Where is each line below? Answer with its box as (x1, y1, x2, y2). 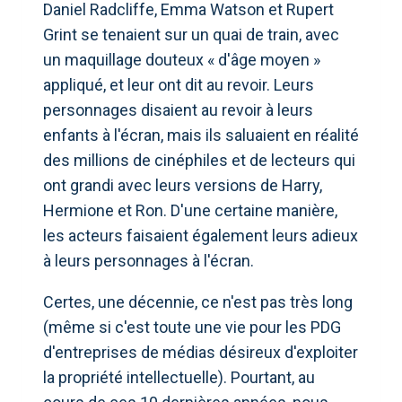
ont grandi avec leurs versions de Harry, (43, 175, 322, 195)
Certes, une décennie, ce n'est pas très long (43, 292, 353, 311)
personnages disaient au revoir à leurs (43, 100, 313, 119)
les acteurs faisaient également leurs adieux (43, 225, 358, 245)
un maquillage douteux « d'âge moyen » (43, 49, 320, 69)
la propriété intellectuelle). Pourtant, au (43, 367, 315, 387)
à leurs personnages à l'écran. (43, 250, 254, 270)
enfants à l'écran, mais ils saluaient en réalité (43, 125, 359, 144)
